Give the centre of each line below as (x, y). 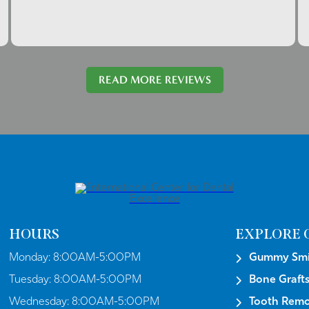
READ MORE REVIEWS (154, 80)
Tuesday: (32, 280)
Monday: (31, 258)
